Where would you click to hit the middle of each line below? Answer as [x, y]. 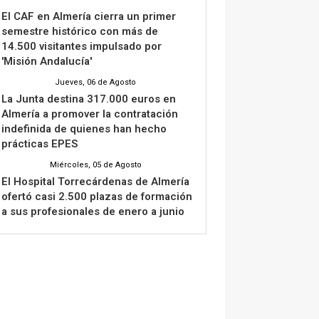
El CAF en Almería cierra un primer [89, 16]
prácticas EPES [40, 143]
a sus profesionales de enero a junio [93, 211]
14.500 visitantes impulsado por [82, 46]
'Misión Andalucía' [47, 61]
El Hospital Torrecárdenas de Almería [95, 181]
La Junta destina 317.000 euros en [89, 99]
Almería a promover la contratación [90, 114]
